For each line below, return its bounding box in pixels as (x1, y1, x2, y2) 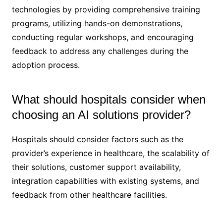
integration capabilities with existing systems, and (11, 175, 199, 186)
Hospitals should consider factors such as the (11, 134, 183, 144)
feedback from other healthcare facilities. (11, 189, 167, 200)
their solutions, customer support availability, (11, 162, 181, 172)
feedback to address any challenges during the (11, 46, 188, 56)
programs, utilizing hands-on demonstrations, (11, 18, 182, 28)
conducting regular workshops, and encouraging (11, 32, 194, 42)
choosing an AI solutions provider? (11, 108, 191, 121)
